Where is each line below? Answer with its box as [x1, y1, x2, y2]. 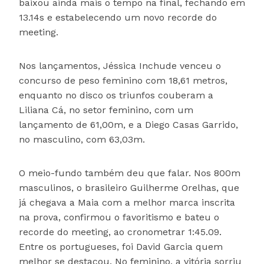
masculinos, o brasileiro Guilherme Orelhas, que [19, 182, 239, 194]
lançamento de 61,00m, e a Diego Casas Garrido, [19, 119, 238, 131]
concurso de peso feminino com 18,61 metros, [19, 75, 227, 87]
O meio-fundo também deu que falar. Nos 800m [19, 167, 240, 179]
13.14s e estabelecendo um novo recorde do [19, 12, 217, 24]
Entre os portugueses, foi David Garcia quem [19, 241, 223, 253]
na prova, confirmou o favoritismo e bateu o [19, 212, 219, 223]
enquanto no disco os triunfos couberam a [19, 90, 213, 101]
